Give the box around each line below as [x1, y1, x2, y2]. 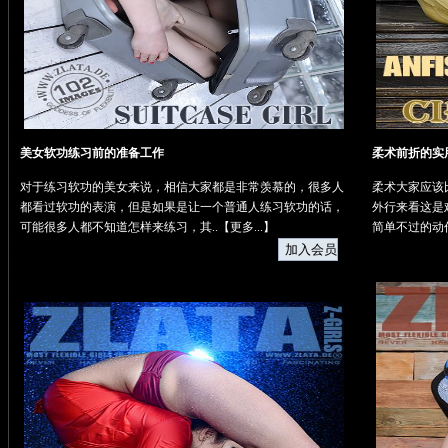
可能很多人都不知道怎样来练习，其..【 [19, 220, 230, 235]
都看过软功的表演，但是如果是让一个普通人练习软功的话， [19, 200, 344, 215]
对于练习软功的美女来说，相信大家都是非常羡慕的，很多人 [19, 180, 344, 195]
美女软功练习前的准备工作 [19, 146, 164, 161]
